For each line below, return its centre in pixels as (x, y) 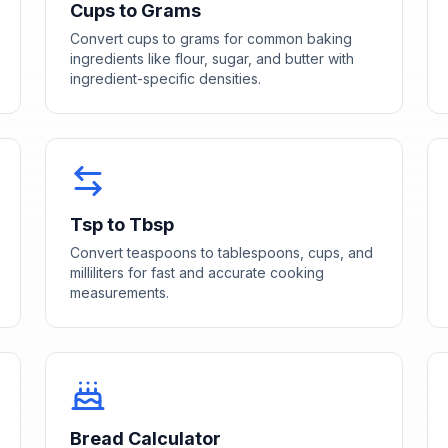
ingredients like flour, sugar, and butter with (212, 58)
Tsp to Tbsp (122, 224)
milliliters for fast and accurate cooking (197, 272)
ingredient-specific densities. (166, 78)
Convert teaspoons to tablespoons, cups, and (222, 252)
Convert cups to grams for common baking (211, 38)
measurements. (120, 292)
